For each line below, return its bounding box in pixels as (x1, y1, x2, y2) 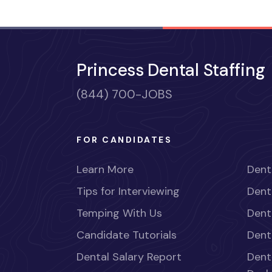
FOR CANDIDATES (76, 134, 172, 146)
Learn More (76, 162, 134, 177)
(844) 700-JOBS (76, 86, 172, 103)
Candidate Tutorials (76, 228, 177, 243)
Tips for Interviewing (76, 184, 180, 199)
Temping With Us (76, 206, 162, 221)
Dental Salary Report (76, 250, 182, 265)
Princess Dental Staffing (76, 59, 265, 82)
